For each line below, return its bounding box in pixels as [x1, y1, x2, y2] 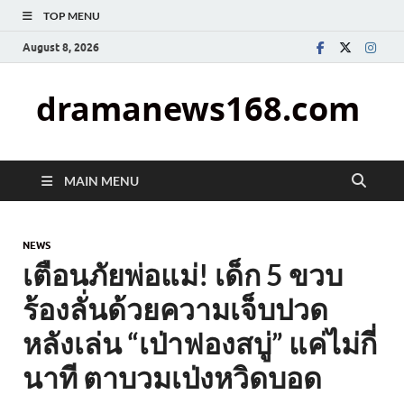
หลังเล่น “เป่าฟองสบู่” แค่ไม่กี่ [23, 326, 377, 361]
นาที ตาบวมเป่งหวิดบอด [23, 360, 322, 395]
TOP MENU [43, 9, 100, 23]
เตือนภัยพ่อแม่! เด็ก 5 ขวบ [23, 257, 343, 292]
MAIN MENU [64, 173, 139, 188]
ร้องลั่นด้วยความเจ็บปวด [23, 291, 328, 326]
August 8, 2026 [23, 40, 99, 54]
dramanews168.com [36, 87, 360, 131]
